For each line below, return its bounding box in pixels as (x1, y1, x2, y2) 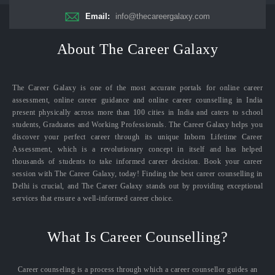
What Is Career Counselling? (47, 229, 228, 246)
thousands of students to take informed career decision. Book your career (12, 157, 263, 166)
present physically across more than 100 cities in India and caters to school (12, 108, 263, 117)
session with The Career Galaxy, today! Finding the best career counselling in (12, 169, 263, 179)
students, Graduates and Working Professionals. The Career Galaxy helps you (12, 120, 263, 130)
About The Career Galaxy (56, 41, 219, 58)
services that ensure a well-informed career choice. (12, 194, 174, 203)
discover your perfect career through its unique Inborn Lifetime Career (12, 133, 263, 142)
